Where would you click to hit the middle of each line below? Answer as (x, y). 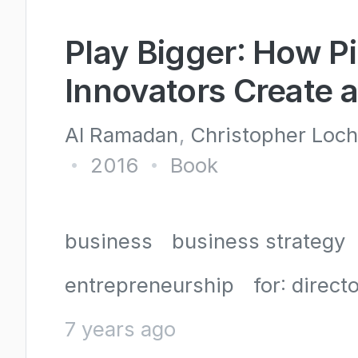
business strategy (259, 241)
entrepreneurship (149, 285)
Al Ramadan (121, 135)
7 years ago (120, 329)
